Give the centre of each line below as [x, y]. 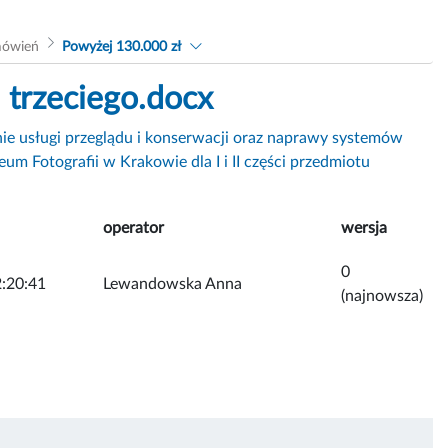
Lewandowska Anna [172, 283]
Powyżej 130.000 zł [122, 46]
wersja [364, 227]
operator [133, 227]
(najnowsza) [382, 295]
